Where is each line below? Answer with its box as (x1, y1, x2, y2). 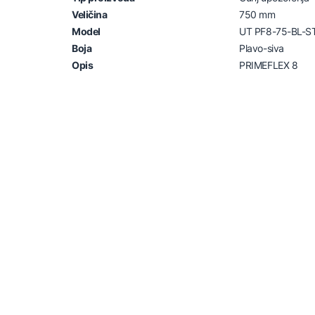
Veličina (72, 8, 108, 20)
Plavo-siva (239, 41, 284, 54)
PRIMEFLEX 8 (239, 58, 298, 71)
